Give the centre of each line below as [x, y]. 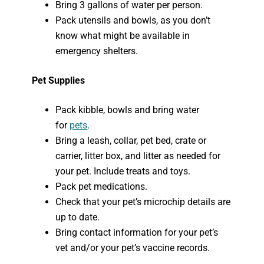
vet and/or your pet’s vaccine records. [133, 248]
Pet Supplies [59, 80]
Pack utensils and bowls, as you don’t [133, 20]
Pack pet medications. [102, 187]
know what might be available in [123, 36]
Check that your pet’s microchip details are [143, 202]
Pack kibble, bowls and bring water [128, 110]
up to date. [78, 217]
